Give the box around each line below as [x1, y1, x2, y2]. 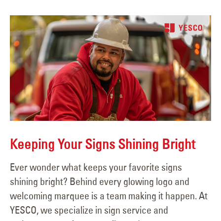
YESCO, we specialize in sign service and [10, 204, 168, 217]
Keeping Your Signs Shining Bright [10, 135, 195, 152]
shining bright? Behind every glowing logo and [10, 175, 189, 188]
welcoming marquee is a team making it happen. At [10, 189, 208, 202]
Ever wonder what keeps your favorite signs [10, 161, 182, 174]
